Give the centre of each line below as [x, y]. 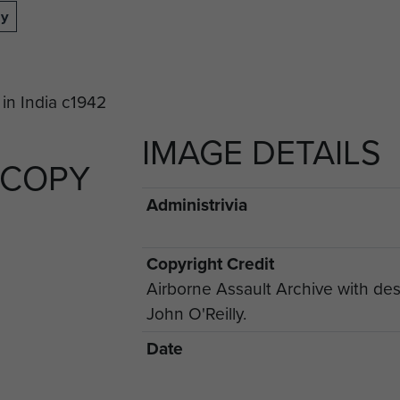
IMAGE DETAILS [262, 153]
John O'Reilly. [196, 314]
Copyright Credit [210, 264]
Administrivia [196, 204]
